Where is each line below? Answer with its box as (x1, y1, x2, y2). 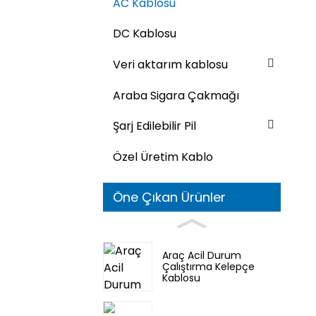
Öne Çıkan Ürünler (113, 188, 226, 206)
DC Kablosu (113, 25, 176, 42)
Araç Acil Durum (162, 248, 241, 263)
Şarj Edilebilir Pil (113, 118, 196, 135)
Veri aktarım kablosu (113, 56, 228, 73)
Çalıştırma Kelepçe (162, 260, 255, 274)
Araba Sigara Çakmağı (113, 87, 239, 104)
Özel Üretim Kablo (113, 148, 213, 165)
